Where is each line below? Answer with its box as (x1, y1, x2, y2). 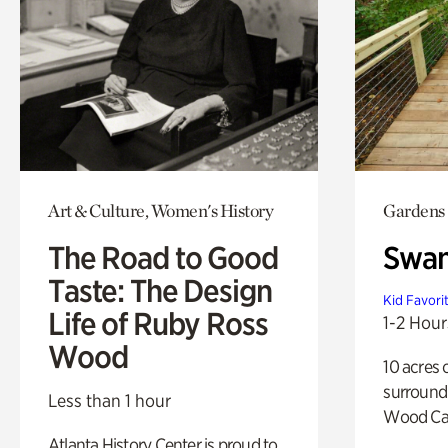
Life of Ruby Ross (48, 304, 268, 343)
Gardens (383, 199, 445, 221)
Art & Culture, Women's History (48, 199, 273, 221)
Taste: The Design (48, 271, 272, 310)
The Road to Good (48, 238, 278, 277)
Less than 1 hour (48, 389, 171, 411)
